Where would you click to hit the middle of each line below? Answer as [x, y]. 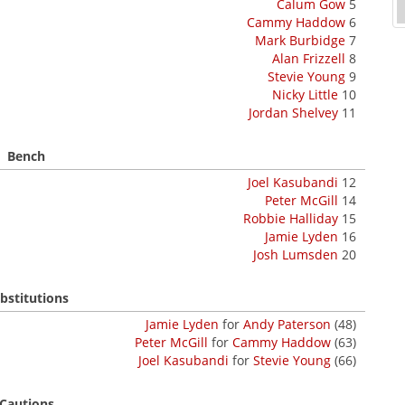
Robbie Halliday [291, 218]
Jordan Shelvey [293, 113]
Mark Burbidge [300, 40]
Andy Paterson [287, 324]
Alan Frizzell [309, 58]
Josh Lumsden [296, 254]
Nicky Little [305, 94]
